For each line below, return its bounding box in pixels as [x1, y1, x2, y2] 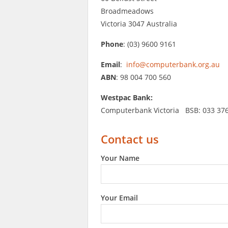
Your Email [101, 192, 138, 203]
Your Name [101, 153, 139, 163]
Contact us [101, 131, 159, 147]
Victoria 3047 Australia [101, 18, 177, 28]
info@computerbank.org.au [126, 59, 220, 69]
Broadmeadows [101, 6, 154, 16]
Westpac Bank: [101, 92, 153, 102]
